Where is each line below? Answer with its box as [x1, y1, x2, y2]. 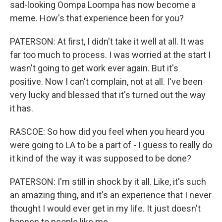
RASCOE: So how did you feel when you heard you [10, 126, 205, 137]
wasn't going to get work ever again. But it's [10, 63, 178, 73]
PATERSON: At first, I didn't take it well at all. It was [10, 36, 204, 47]
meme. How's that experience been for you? [10, 13, 184, 23]
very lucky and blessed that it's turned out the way [10, 90, 206, 100]
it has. [10, 103, 33, 113]
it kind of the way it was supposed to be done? [10, 153, 191, 164]
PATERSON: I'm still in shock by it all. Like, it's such [10, 176, 206, 187]
